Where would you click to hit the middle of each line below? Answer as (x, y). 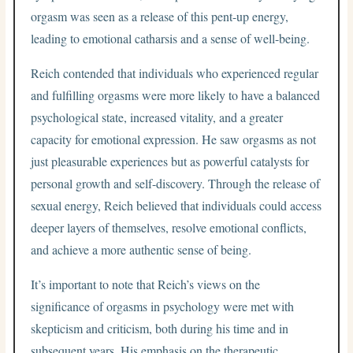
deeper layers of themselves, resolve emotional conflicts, (169, 227)
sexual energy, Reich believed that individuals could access (176, 205)
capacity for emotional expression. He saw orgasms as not (174, 139)
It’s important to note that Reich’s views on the (146, 284)
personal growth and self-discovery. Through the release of (176, 183)
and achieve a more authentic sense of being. (141, 249)
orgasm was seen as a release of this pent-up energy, (160, 16)
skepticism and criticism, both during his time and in (160, 328)
